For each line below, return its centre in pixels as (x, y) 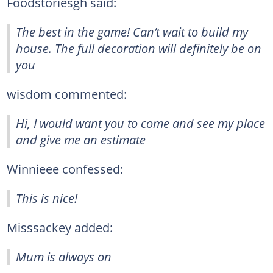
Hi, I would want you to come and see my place (140, 123)
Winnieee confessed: (65, 168)
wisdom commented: (66, 94)
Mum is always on (64, 256)
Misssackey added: (59, 227)
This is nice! (47, 198)
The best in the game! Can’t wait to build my (132, 31)
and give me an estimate (81, 139)
